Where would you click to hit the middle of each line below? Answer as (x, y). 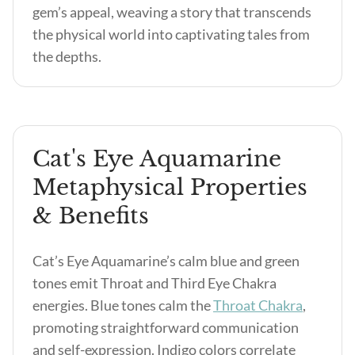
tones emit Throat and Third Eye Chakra (155, 283)
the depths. (67, 56)
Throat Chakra (258, 305)
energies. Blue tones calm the (123, 305)
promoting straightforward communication (166, 327)
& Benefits (91, 216)
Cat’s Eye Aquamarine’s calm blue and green (166, 261)
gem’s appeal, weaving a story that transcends (172, 12)
